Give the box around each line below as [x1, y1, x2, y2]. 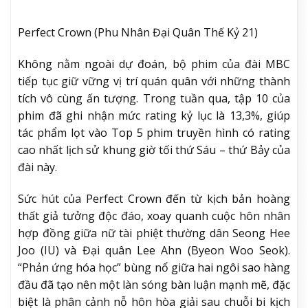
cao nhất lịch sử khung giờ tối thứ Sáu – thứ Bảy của [18, 142, 290, 157]
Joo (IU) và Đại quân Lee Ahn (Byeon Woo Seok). [18, 242, 290, 258]
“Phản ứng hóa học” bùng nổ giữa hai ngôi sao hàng [18, 259, 290, 275]
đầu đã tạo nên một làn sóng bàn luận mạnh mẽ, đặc [18, 276, 290, 292]
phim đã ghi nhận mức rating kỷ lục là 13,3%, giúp [18, 107, 290, 123]
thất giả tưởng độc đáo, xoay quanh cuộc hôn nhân [18, 208, 290, 223]
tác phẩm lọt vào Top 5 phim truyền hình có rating [18, 124, 290, 140]
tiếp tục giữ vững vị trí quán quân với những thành [18, 73, 290, 89]
